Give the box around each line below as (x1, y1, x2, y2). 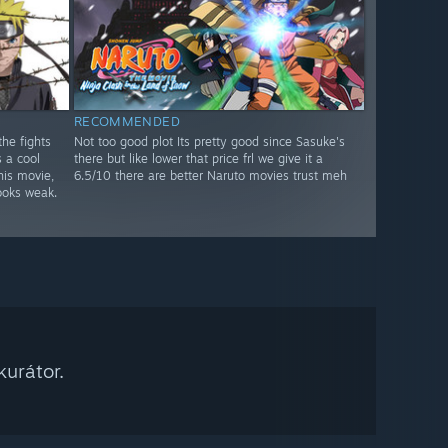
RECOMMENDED (73, 113, 181, 130)
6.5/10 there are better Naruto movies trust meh (73, 168, 347, 184)
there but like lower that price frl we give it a (73, 151, 323, 167)
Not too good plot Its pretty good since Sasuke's (73, 134, 345, 150)
